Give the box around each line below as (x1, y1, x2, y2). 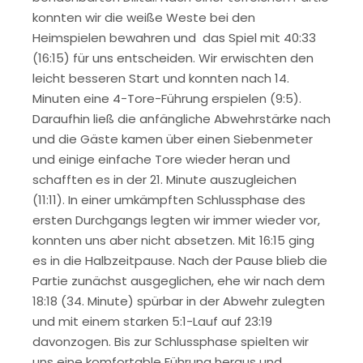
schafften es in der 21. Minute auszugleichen (32, 170, 297, 188)
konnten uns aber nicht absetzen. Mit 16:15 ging (32, 231, 314, 249)
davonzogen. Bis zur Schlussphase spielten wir (32, 332, 309, 350)
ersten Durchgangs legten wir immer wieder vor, (32, 211, 320, 228)
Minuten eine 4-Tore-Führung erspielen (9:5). (32, 89, 301, 107)
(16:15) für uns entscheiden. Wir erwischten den (32, 49, 314, 66)
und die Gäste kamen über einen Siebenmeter (32, 130, 313, 147)
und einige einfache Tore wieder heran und (32, 150, 290, 168)
